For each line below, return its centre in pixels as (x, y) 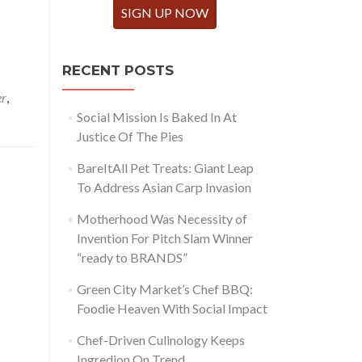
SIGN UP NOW (165, 13)
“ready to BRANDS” (132, 257)
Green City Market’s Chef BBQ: (164, 289)
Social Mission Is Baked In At (156, 117)
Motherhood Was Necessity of (162, 219)
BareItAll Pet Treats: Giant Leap (165, 168)
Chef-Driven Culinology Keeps (160, 340)
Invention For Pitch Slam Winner (164, 238)
